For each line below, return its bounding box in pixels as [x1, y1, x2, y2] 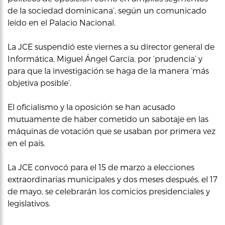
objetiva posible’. [8, 78, 71, 87]
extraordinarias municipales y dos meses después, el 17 [8, 174, 217, 184]
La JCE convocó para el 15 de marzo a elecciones [8, 162, 194, 172]
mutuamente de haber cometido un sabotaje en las [8, 114, 208, 124]
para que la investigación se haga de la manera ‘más [8, 66, 209, 75]
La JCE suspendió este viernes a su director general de [8, 42, 214, 51]
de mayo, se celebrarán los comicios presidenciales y [8, 186, 210, 196]
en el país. [8, 138, 45, 148]
